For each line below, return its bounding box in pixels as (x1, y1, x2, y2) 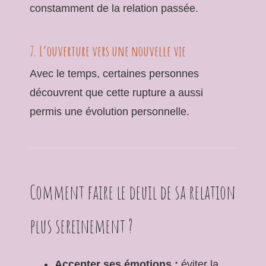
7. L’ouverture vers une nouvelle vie (30, 42, 186, 60)
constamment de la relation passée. (30, 2, 198, 14)
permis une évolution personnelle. (30, 105, 189, 118)
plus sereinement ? (30, 213, 133, 238)
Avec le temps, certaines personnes (30, 67, 199, 80)
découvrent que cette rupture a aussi (30, 86, 203, 99)
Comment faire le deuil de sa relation (30, 179, 236, 204)
